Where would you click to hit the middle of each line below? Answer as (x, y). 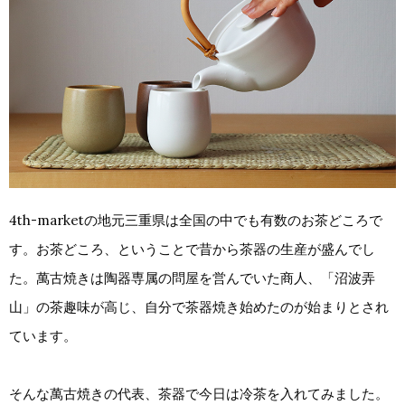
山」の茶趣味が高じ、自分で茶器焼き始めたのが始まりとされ (199, 306)
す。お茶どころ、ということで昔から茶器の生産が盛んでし (192, 249)
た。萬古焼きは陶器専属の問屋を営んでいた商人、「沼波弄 (192, 278)
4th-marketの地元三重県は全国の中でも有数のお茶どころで (196, 220)
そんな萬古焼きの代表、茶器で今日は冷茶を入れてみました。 (199, 393)
